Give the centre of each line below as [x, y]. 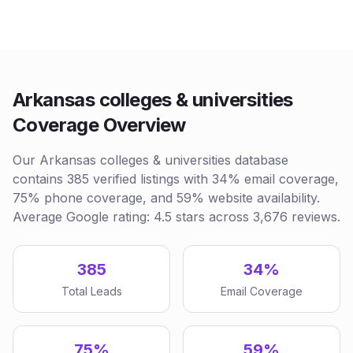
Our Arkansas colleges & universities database [150, 160]
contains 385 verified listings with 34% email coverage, [176, 179]
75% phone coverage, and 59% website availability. [166, 198]
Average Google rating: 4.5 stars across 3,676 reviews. [176, 217]
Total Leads [91, 291]
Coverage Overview [99, 125]
